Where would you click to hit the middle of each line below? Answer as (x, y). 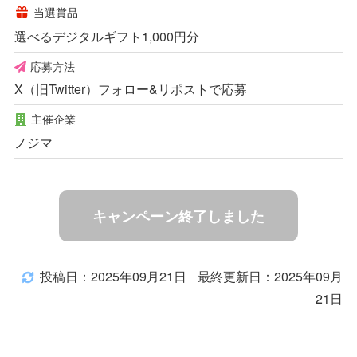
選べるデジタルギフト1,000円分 (106, 37)
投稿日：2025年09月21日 (114, 276)
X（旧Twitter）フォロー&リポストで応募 (130, 89)
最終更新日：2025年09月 (271, 276)
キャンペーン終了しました (178, 216)
